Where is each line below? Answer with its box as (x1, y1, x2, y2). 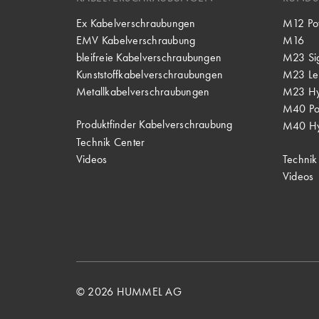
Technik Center (76, 134, 145, 150)
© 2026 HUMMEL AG (76, 284, 182, 300)
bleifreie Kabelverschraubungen (76, 49, 222, 65)
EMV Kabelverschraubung (76, 32, 196, 48)
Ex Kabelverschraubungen (76, 15, 196, 31)
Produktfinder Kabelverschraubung (76, 117, 233, 132)
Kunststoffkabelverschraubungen (76, 67, 224, 83)
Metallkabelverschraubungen (76, 84, 210, 100)
